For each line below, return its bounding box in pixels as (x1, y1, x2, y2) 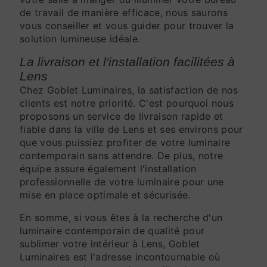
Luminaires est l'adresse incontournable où (20, 251, 221, 263)
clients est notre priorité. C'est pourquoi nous (20, 97, 234, 109)
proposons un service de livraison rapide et (20, 110, 223, 122)
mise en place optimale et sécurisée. (20, 189, 191, 201)
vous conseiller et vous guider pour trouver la (20, 20, 234, 32)
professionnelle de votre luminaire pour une (20, 176, 224, 188)
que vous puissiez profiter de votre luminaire (20, 136, 231, 148)
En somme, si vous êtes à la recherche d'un (20, 212, 223, 223)
